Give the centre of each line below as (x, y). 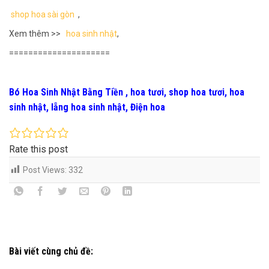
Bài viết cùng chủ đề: (51, 252)
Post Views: (45, 170)
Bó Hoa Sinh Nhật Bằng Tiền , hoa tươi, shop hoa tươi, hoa (127, 92)
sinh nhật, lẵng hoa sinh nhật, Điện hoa (87, 107)
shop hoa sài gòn (44, 14)
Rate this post (38, 149)
